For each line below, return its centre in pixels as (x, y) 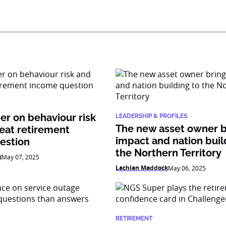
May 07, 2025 (20, 157)
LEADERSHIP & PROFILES (152, 116)
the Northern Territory (169, 153)
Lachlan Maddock (142, 168)
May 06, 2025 (187, 168)
